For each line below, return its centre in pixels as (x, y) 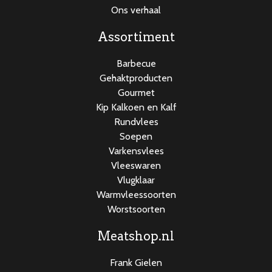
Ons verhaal (136, 10)
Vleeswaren (136, 166)
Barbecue (136, 64)
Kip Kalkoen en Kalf (136, 107)
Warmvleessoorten (136, 195)
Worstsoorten (136, 209)
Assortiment (136, 37)
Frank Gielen (136, 263)
